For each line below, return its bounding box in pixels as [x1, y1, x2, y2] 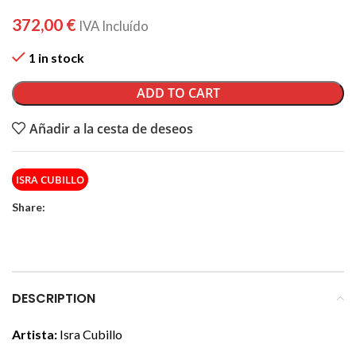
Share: [12, 199, 45, 214]
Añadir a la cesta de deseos [29, 119, 194, 137]
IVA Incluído [79, 18, 149, 34]
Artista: [12, 326, 57, 342]
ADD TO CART [136, 84, 220, 102]
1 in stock [29, 50, 84, 65]
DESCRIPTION [12, 288, 95, 308]
